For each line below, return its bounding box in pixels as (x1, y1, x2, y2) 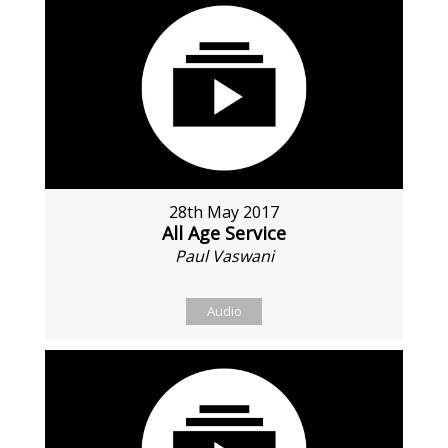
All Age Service (162, 221, 286, 246)
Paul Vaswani (174, 245, 274, 268)
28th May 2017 (169, 201, 279, 224)
